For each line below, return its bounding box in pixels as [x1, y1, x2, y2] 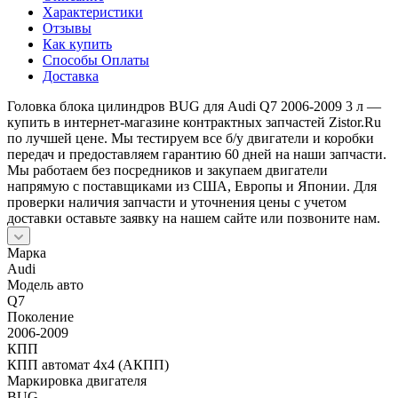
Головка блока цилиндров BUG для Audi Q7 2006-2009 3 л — [7, 98, 381, 114]
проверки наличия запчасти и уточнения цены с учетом [7, 194, 346, 210]
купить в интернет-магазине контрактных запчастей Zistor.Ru [7, 114, 381, 130]
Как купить [43, 36, 112, 52]
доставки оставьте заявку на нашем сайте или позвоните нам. [7, 210, 380, 226]
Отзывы [43, 20, 92, 36]
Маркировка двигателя [7, 372, 147, 388]
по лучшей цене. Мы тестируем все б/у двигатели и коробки [7, 130, 374, 146]
